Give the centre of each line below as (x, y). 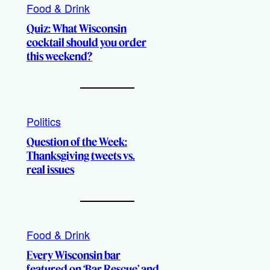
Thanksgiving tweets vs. (81, 156)
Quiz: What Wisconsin (77, 29)
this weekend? (59, 56)
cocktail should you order (86, 42)
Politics (44, 121)
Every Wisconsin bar (74, 255)
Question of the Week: (77, 142)
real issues (50, 170)
